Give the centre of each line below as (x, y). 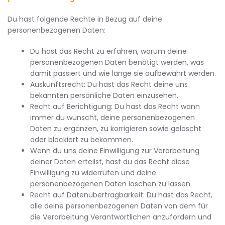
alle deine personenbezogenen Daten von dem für (119, 206)
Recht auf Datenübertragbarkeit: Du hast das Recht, (121, 195)
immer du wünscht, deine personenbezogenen (113, 118)
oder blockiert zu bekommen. (82, 140)
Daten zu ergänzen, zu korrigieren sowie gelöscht (116, 129)
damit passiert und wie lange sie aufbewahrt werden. (123, 73)
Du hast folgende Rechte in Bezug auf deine (85, 19)
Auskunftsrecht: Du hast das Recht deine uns (109, 84)
